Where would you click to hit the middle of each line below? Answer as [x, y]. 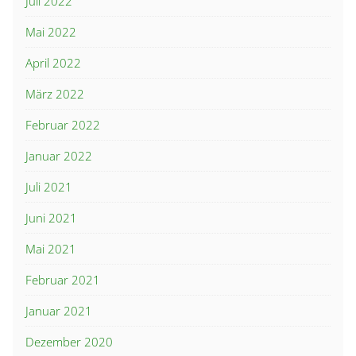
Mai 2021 [51, 249]
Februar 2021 [63, 280]
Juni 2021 [51, 218]
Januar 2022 [59, 156]
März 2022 [55, 94]
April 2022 [53, 63]
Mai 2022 [51, 32]
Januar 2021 [59, 311]
